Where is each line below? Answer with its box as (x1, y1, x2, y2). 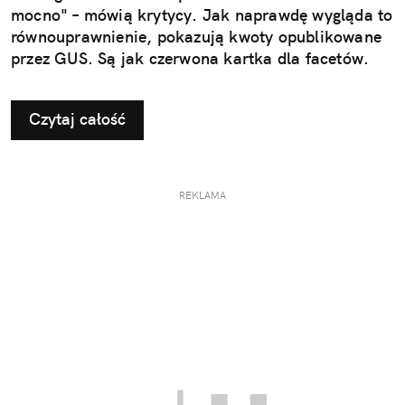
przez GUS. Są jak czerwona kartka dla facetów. (11, 48, 370, 70)
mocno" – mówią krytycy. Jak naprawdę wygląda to (11, 5, 393, 26)
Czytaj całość (29, 108, 126, 130)
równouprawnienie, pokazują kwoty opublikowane (11, 26, 382, 48)
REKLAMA (179, 189, 226, 202)
